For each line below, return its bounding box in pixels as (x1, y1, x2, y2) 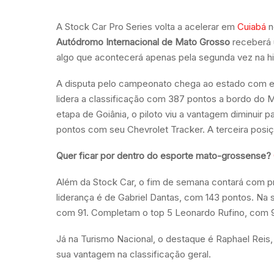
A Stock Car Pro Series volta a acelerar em (56, 21, 237, 32)
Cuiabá (237, 21, 266, 32)
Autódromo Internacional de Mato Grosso (56, 36, 230, 48)
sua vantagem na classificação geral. (56, 248, 211, 260)
